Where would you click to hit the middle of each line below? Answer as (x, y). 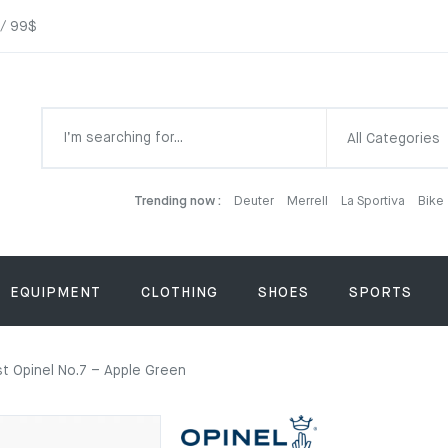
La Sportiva (374, 201)
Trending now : (177, 201)
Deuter (255, 201)
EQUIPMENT (55, 293)
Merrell (308, 201)
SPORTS (380, 293)
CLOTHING (179, 293)
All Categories (393, 139)
